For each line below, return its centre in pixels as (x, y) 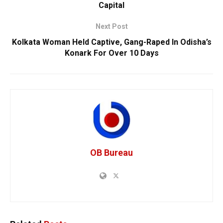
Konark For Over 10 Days (111, 53)
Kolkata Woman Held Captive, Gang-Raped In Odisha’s (111, 42)
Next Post (111, 26)
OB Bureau (111, 152)
